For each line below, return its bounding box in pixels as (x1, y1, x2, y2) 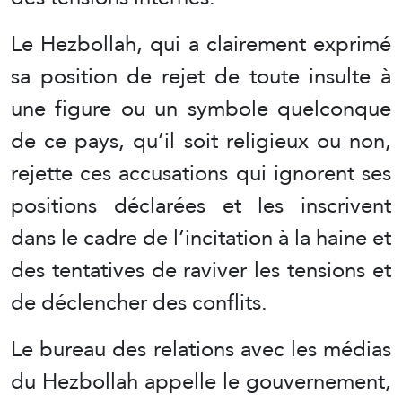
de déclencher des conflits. (11, 282, 267, 323)
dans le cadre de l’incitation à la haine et (11, 217, 391, 258)
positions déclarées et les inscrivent (11, 185, 391, 226)
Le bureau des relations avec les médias (11, 328, 391, 370)
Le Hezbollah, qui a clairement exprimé (11, 23, 391, 65)
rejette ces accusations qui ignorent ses (11, 153, 391, 194)
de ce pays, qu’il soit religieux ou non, (11, 120, 391, 162)
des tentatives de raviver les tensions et (11, 249, 391, 291)
